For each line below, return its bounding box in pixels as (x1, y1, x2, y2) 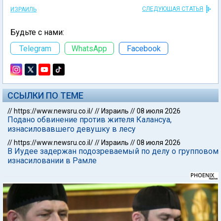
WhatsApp (72, 43, 107, 53)
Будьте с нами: (10, 28, 64, 37)
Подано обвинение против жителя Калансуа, (7, 115, 172, 124)
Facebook (126, 43, 161, 53)
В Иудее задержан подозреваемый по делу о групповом (7, 147, 219, 156)
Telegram (19, 43, 51, 53)
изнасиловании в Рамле (7, 156, 97, 165)
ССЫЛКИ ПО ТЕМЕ (7, 90, 83, 101)
